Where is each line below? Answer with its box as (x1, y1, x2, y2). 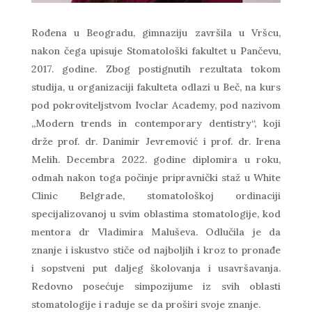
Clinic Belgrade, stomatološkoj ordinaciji (31, 189, 281, 202)
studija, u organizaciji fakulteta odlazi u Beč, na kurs (31, 80, 281, 93)
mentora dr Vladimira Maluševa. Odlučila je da (31, 225, 281, 238)
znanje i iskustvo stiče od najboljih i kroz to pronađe (31, 243, 281, 256)
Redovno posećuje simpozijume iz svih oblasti (31, 279, 281, 292)
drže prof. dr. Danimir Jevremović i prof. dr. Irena (31, 134, 281, 148)
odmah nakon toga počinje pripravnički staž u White (31, 171, 281, 184)
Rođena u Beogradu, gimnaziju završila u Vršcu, (31, 26, 281, 39)
